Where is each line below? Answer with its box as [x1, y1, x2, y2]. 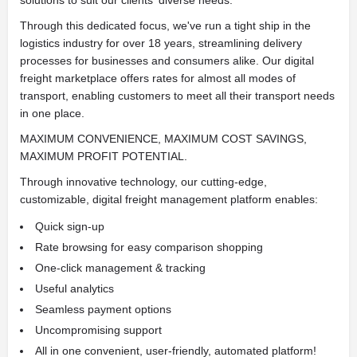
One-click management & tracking [35, 261, 206, 274]
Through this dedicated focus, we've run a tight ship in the [20, 19, 311, 32]
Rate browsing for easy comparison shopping [35, 241, 263, 253]
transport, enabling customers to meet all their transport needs [20, 89, 335, 102]
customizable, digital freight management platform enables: [20, 193, 318, 206]
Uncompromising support [35, 324, 162, 336]
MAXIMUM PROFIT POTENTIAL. [20, 150, 187, 163]
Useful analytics [35, 282, 114, 295]
